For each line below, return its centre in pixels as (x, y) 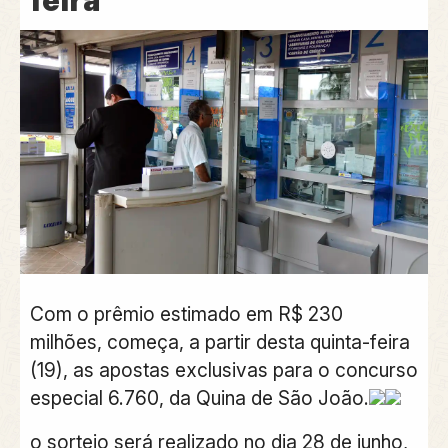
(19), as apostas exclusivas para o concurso (223, 369)
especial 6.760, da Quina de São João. (199, 397)
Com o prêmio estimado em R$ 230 (186, 313)
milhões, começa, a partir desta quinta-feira (219, 341)
